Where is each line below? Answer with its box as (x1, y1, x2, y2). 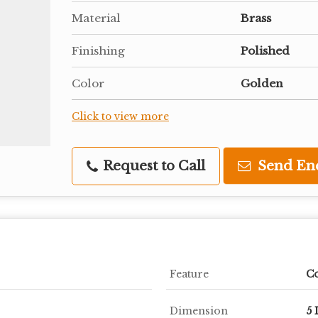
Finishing (72, 43, 125, 57)
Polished (241, 43, 290, 57)
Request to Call (99, 157, 205, 174)
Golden (241, 76, 283, 90)
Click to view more (72, 110, 169, 123)
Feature (170, 267, 209, 280)
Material (72, 11, 121, 25)
